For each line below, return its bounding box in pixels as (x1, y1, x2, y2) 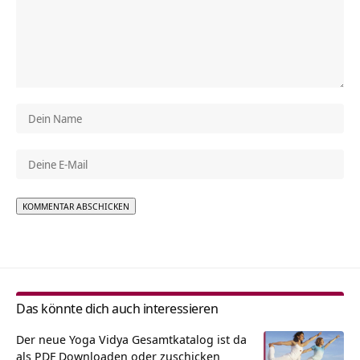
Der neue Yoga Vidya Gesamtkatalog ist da (16, 330, 247, 347)
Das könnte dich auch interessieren (16, 298, 218, 317)
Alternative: (16, 216, 78, 233)
